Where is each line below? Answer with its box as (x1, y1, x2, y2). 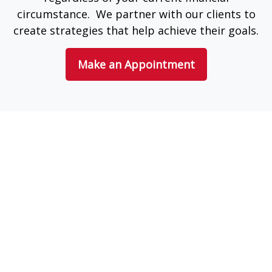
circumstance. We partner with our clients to (16, 7, 256, 22)
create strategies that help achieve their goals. (13, 23, 259, 38)
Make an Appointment (77, 57, 195, 72)
